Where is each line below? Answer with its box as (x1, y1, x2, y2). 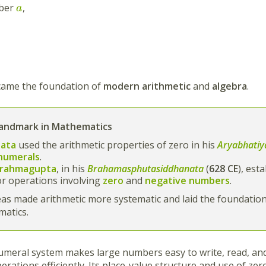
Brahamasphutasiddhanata (87, 162, 204, 176)
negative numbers (145, 174, 230, 188)
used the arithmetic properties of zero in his (16, 138, 217, 152)
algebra (212, 80, 247, 93)
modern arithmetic (103, 80, 191, 93)
